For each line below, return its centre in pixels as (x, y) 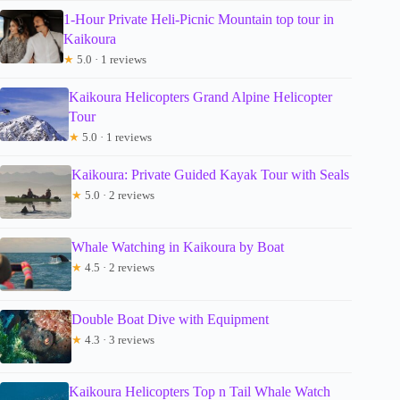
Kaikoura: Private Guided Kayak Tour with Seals (210, 174)
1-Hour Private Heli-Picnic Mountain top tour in (198, 19)
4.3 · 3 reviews (118, 339)
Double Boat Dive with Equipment (170, 319)
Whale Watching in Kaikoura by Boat (178, 246)
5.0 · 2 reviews (118, 195)
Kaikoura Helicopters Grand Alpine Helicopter (201, 96)
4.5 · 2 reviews (118, 267)
